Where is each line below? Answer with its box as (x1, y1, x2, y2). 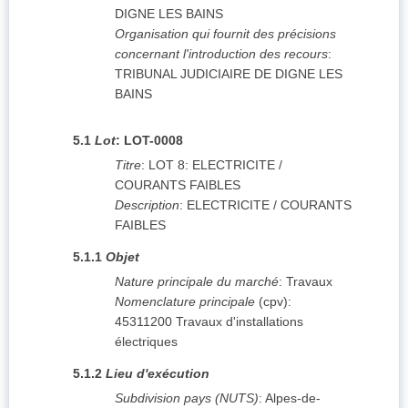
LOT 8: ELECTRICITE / (148, 158, 282, 173)
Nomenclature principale (115, 294, 255, 310)
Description (115, 198, 179, 213)
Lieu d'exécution (106, 366, 209, 382)
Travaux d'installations (176, 314, 303, 330)
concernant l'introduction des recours (115, 46, 328, 62)
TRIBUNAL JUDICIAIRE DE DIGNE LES (115, 66, 342, 82)
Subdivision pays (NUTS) (115, 391, 259, 406)
